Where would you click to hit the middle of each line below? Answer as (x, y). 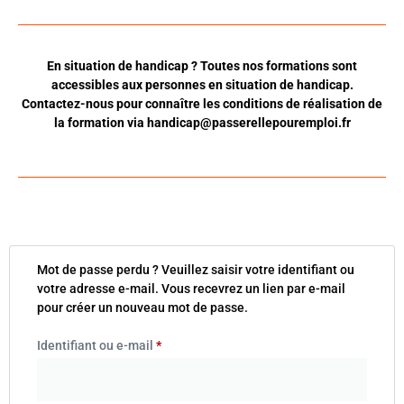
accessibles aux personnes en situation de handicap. (202, 84)
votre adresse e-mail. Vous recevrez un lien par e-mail (191, 288)
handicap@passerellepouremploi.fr (248, 122)
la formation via (100, 122)
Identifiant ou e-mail (96, 346)
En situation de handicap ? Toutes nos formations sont (202, 65)
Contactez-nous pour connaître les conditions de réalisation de (202, 103)
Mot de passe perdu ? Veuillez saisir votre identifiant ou (196, 269)
